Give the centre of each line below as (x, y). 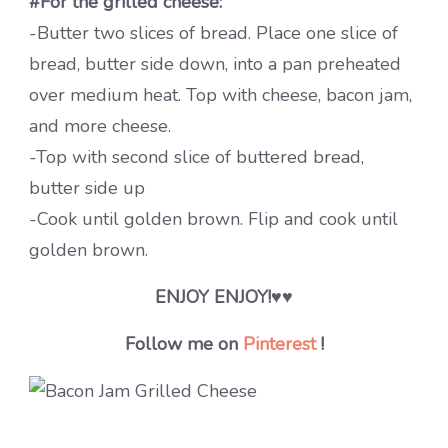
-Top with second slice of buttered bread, (196, 156)
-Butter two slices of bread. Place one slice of (213, 32)
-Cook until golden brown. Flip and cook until (213, 218)
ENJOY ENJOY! (213, 296)
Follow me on (183, 343)
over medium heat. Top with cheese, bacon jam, (220, 94)
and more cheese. (100, 125)
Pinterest (279, 343)
